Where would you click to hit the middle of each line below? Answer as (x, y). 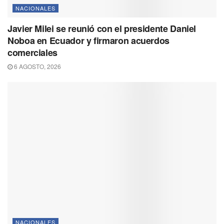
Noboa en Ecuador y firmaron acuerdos (89, 41)
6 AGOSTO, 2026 (37, 66)
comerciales (33, 53)
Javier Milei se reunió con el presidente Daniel (102, 29)
